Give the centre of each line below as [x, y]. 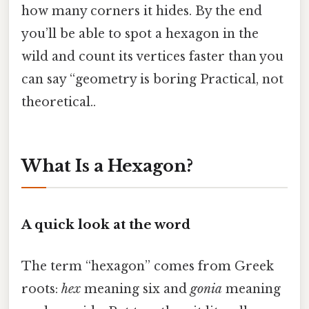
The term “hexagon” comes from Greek [148, 266]
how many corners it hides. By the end [142, 11]
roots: [41, 289]
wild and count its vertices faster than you [152, 56]
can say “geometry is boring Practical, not [152, 79]
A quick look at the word [106, 225]
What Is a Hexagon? [107, 166]
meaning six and [136, 289]
